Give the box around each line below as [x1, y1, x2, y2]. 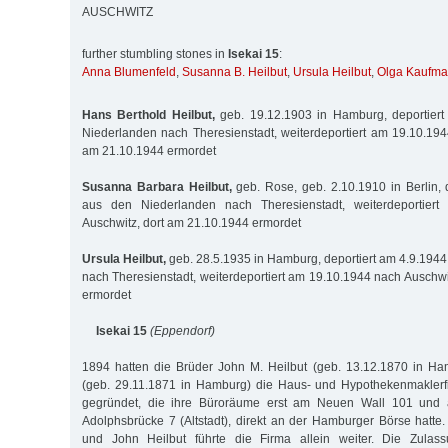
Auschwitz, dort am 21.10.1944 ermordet [82, 215, 301, 230]
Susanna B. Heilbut [182, 65, 287, 80]
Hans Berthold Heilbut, [82, 107, 215, 122]
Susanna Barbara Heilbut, [82, 179, 232, 194]
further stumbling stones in [82, 47, 228, 62]
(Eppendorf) [150, 323, 215, 338]
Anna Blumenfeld [82, 65, 176, 80]
